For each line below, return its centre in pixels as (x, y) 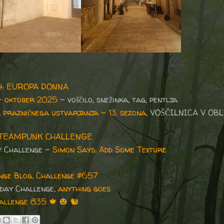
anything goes (85, 188)
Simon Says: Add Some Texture (109, 149)
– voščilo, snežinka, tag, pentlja (119, 99)
